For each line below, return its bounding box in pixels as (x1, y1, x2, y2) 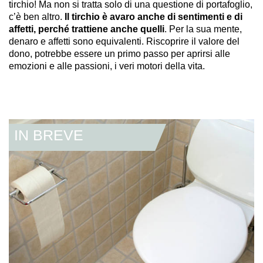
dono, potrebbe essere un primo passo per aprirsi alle (9, 48, 230, 59)
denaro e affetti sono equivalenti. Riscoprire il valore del (9, 36, 240, 46)
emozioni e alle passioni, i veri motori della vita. (9, 60, 205, 71)
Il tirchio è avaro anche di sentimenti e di (65, 11, 242, 22)
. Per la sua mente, (164, 23, 242, 34)
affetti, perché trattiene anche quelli (9, 23, 164, 34)
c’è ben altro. (9, 11, 65, 22)
